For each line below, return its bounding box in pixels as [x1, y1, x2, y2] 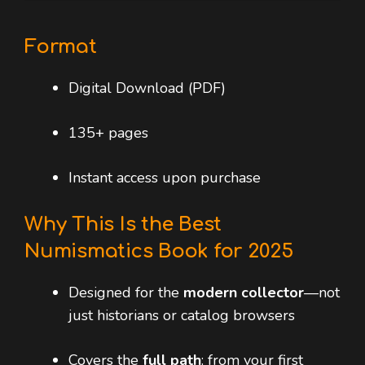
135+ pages [68, 123, 148, 143]
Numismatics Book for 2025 [24, 240, 294, 263]
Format [24, 36, 97, 59]
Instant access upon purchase [68, 168, 261, 188]
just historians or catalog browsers [68, 306, 295, 326]
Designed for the [68, 283, 183, 303]
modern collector [183, 283, 304, 303]
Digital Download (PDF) [68, 78, 226, 99]
